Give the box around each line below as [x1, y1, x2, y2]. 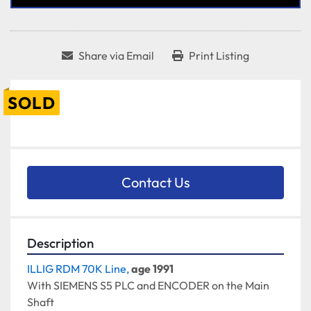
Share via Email [78, 49, 154, 63]
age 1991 [131, 262, 174, 276]
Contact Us [121, 174, 190, 192]
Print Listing [189, 49, 249, 63]
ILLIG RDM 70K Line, [27, 262, 131, 276]
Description [27, 235, 94, 252]
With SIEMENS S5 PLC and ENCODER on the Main [27, 278, 269, 293]
